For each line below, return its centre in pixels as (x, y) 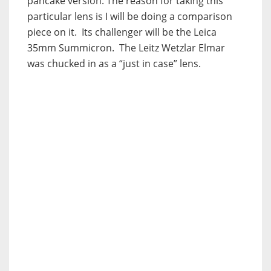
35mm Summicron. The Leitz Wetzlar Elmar (126, 48)
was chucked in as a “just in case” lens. (114, 64)
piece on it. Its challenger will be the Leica (122, 32)
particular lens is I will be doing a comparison (130, 17)
